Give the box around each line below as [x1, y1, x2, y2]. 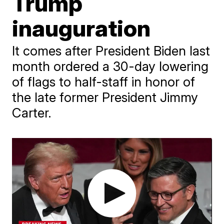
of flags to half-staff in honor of [12, 73, 195, 89]
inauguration [12, 13, 151, 42]
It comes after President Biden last [12, 42, 210, 58]
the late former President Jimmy [12, 89, 198, 105]
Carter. [12, 104, 52, 120]
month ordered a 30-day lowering [12, 58, 209, 74]
